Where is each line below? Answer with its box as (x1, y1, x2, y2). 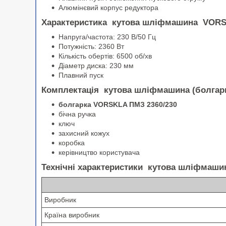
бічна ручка (59, 110, 96, 119)
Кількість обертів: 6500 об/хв (59, 52, 152, 61)
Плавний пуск (59, 71, 103, 80)
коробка (59, 139, 85, 147)
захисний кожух (59, 129, 109, 138)
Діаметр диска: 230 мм (59, 62, 134, 70)
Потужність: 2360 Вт (59, 42, 124, 51)
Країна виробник (44, 211, 99, 219)
